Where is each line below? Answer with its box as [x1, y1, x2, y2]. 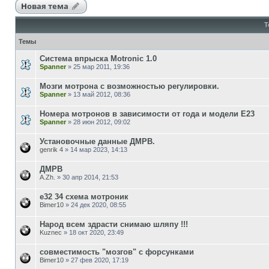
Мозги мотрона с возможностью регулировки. [40, 81, 219, 91]
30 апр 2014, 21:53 [62, 173, 118, 181]
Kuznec [40, 228, 62, 236]
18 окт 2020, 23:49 [69, 228, 124, 236]
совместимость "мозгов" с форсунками [40, 247, 194, 256]
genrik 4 [40, 145, 63, 153]
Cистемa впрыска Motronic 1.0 [40, 53, 157, 63]
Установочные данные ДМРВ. [40, 136, 155, 146]
